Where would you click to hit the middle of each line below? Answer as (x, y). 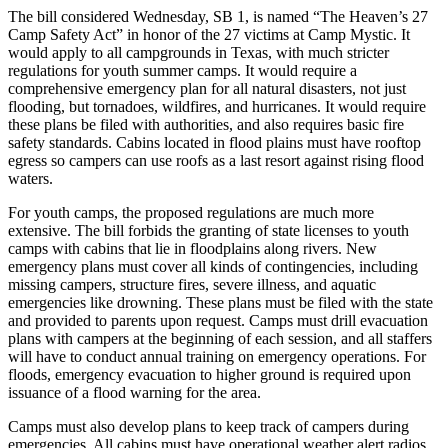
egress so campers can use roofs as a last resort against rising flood (216, 160)
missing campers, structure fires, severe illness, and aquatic (192, 284)
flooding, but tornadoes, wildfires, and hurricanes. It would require (217, 106)
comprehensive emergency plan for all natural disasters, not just (207, 88)
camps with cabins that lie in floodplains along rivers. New (192, 248)
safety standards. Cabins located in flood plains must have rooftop (214, 142)
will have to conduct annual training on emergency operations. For (217, 356)
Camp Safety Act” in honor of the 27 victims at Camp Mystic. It (209, 34)
